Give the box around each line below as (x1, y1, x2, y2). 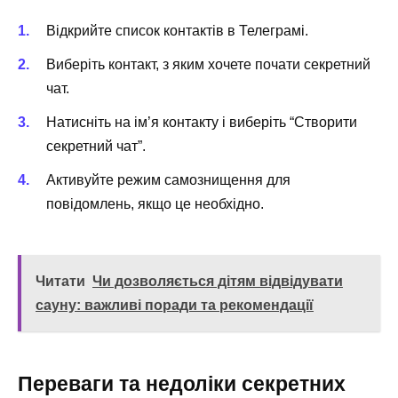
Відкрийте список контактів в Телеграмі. (46, 22, 308, 38)
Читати (36, 273, 85, 289)
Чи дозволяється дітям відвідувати (92, 273, 343, 289)
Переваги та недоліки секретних (18, 371, 346, 395)
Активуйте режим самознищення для (46, 172, 291, 188)
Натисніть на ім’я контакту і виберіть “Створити (46, 115, 357, 131)
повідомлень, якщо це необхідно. (46, 196, 264, 212)
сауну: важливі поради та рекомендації (36, 297, 314, 313)
